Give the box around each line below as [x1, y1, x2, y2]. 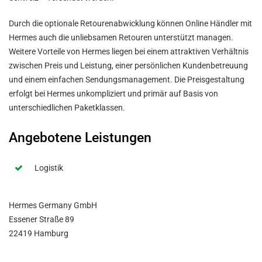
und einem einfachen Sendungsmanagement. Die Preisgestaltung [9, 75, 244, 84]
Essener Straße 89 [9, 215, 74, 224]
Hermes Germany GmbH [9, 201, 97, 210]
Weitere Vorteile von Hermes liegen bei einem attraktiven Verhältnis [9, 47, 249, 56]
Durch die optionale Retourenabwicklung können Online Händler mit [9, 19, 252, 28]
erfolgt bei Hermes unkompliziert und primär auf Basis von [9, 89, 218, 98]
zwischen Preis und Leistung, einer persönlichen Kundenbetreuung [9, 61, 248, 70]
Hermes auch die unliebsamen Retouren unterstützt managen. [9, 33, 233, 42]
